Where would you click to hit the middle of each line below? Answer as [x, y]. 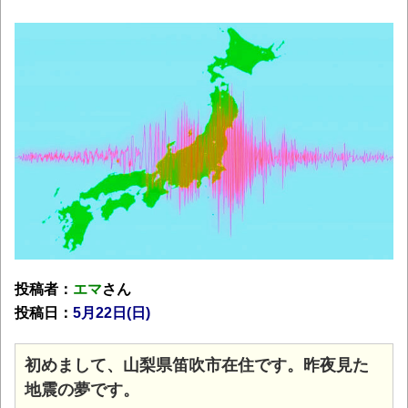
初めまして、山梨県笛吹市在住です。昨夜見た [197, 365]
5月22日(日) [112, 312]
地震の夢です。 [82, 389]
